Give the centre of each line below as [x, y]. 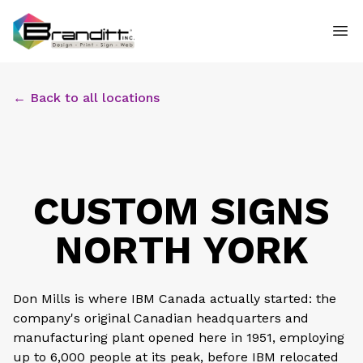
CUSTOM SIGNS [181, 211]
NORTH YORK [181, 250]
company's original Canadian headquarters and [161, 318]
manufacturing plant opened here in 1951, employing [179, 337]
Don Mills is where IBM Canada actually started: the [175, 298]
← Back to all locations [86, 97]
